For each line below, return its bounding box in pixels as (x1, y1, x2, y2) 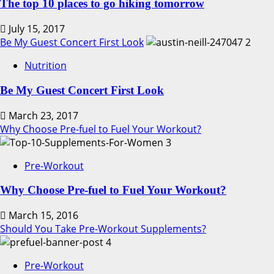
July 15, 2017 (6, 22, 65, 36)
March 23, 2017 (6, 108, 78, 122)
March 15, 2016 (6, 209, 78, 223)
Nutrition (24, 59, 67, 73)
